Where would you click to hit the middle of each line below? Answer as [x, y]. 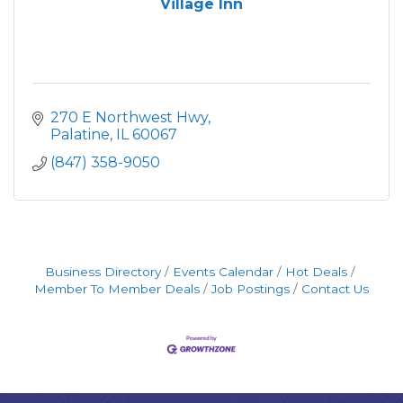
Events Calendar [223, 272]
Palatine [80, 134]
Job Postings [251, 289]
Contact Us [335, 289]
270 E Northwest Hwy [129, 117]
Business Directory [103, 272]
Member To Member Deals [117, 289]
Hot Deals [316, 272]
